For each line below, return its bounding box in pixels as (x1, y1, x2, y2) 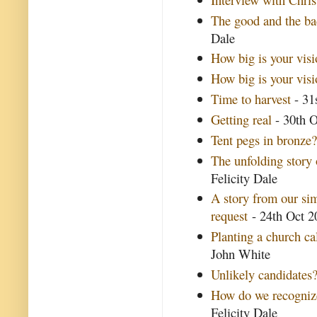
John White (211, 245, 271, 263)
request (211, 207, 248, 225)
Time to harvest (211, 90, 292, 108)
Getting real (211, 110, 272, 128)
